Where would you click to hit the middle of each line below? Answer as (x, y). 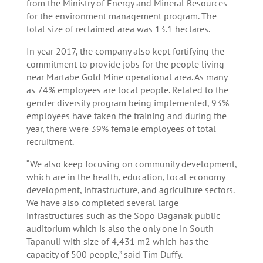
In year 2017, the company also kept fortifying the (125, 51)
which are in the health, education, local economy (125, 177)
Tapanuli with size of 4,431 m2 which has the (117, 242)
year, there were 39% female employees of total (121, 129)
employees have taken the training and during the (126, 116)
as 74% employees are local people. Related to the (127, 90)
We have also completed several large (102, 203)
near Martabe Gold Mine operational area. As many (127, 77)
